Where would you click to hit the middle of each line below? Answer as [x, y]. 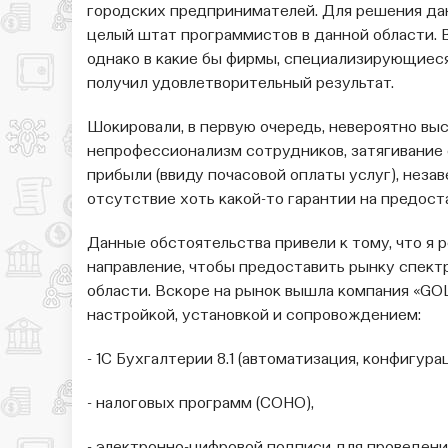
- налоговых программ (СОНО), [200, 404]
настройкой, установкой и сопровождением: [254, 316]
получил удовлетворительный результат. [240, 84]
